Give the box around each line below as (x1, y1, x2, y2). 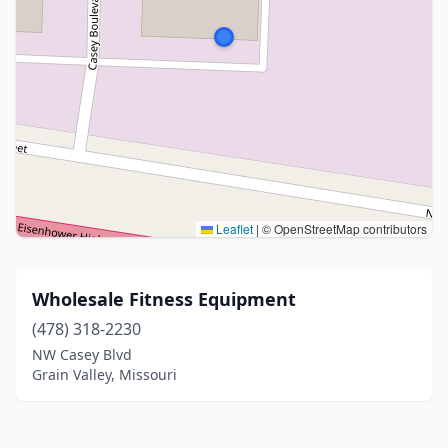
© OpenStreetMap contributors (259, 220, 427, 237)
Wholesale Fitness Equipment (32, 287, 296, 311)
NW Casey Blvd (32, 345, 132, 364)
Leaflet (213, 220, 253, 237)
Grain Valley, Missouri (32, 365, 177, 384)
